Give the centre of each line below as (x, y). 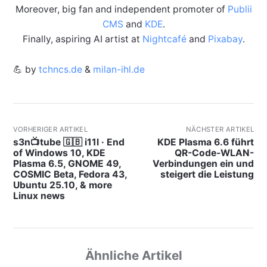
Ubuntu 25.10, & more (62, 185)
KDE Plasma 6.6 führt (206, 142)
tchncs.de (60, 70)
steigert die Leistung (207, 175)
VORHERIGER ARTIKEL (50, 130)
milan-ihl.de (119, 70)
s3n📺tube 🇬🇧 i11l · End (69, 142)
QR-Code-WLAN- (215, 153)
